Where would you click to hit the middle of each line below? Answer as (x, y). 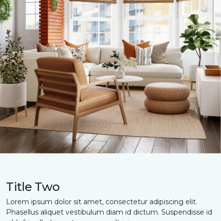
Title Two (33, 186)
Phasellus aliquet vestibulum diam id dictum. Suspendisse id (109, 212)
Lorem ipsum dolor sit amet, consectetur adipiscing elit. (102, 202)
